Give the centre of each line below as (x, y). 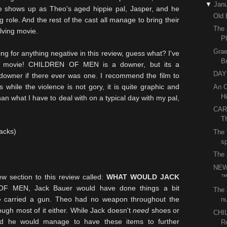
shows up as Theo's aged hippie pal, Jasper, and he (91, 9)
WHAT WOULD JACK (143, 177)
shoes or (164, 210)
